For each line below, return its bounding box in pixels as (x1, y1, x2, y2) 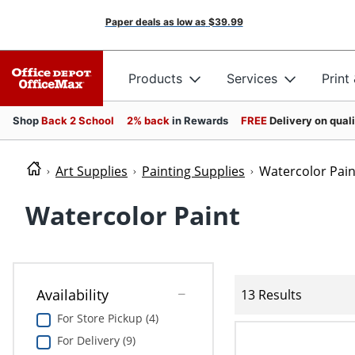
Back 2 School (41, 114, 114, 127)
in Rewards (172, 114, 228, 127)
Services (227, 70, 277, 86)
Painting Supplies (142, 162, 245, 180)
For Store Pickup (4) (56, 311, 158, 326)
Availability (36, 285, 109, 305)
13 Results (240, 285, 302, 303)
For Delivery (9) (56, 333, 136, 349)
